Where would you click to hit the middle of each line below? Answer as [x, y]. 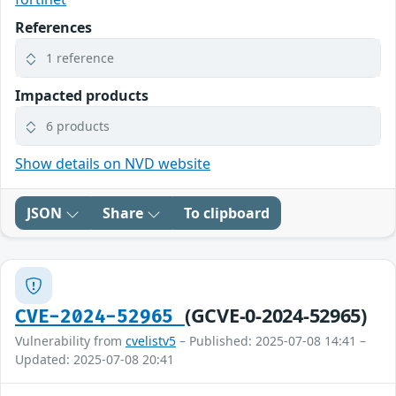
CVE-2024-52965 [100, 317]
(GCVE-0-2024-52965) [275, 316]
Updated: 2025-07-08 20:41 [95, 360]
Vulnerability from [70, 341]
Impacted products [82, 96]
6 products [78, 126]
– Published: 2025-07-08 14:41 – [271, 341]
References [53, 28]
